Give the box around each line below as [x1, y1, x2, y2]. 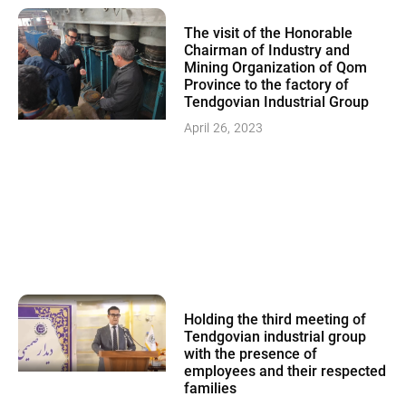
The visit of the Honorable [184, 24, 353, 45]
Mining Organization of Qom [184, 59, 368, 80]
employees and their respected [184, 362, 387, 382]
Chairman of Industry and [184, 42, 351, 63]
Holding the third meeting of [184, 310, 367, 331]
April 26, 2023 [184, 120, 264, 140]
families [184, 379, 237, 400]
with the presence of [184, 344, 318, 365]
